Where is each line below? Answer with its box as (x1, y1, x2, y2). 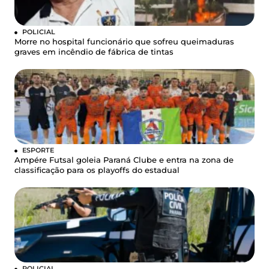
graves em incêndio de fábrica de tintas (14, 47, 174, 56)
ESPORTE (22, 145, 54, 154)
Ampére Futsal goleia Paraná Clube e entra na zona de (14, 155, 234, 165)
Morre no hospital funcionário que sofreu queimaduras (14, 37, 234, 46)
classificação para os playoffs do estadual (14, 165, 180, 175)
